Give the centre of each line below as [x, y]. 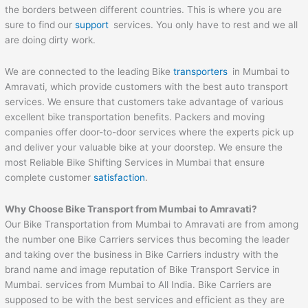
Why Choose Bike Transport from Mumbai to [108, 209]
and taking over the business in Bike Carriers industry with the [142, 254]
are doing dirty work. [51, 40]
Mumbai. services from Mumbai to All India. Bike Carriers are [139, 284]
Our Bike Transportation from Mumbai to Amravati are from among [152, 224]
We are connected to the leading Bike [89, 71]
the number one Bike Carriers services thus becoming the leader [147, 239]
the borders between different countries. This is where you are [144, 9]
